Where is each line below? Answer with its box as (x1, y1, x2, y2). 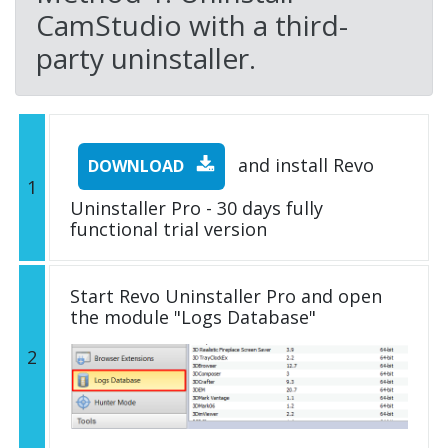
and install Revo (233, 153, 374, 178)
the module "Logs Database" (70, 305, 316, 330)
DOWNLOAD (88, 155, 188, 178)
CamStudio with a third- (36, 6, 348, 45)
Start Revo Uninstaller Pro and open (70, 284, 382, 309)
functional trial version (70, 217, 267, 242)
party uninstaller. (36, 39, 256, 78)
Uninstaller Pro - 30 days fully (70, 196, 323, 221)
